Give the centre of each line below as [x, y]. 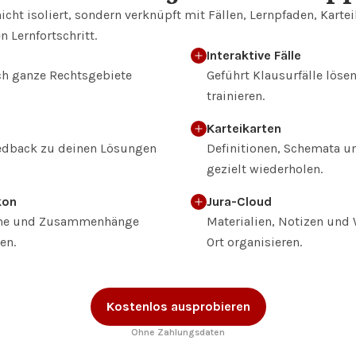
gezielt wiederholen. [265, 169]
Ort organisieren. [254, 242]
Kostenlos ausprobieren [178, 306]
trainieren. [236, 96]
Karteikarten [244, 128]
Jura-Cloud [239, 201]
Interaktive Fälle [254, 55]
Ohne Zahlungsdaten [178, 332]
